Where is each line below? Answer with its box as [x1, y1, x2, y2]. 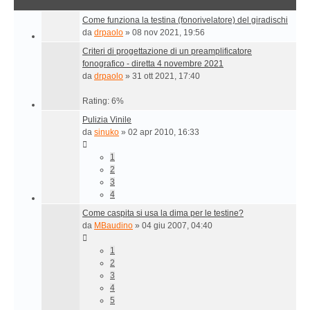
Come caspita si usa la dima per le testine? [82, 208, 244, 218]
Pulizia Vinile [82, 115, 131, 125]
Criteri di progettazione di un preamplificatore [82, 46, 252, 56]
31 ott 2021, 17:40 [132, 71, 200, 81]
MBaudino [94, 221, 133, 230]
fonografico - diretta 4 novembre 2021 [82, 59, 224, 69]
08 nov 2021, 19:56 [132, 28, 205, 37]
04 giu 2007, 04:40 [142, 221, 212, 230]
